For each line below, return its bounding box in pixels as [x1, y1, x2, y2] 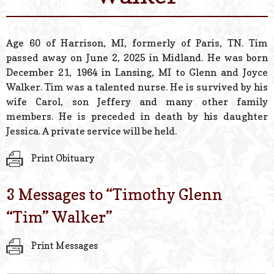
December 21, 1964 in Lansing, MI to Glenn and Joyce [6, 66, 268, 79]
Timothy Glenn [113, 185, 223, 204]
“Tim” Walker [6, 207, 106, 226]
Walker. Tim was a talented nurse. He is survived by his [6, 81, 268, 94]
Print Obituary [29, 152, 94, 164]
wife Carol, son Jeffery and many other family [6, 95, 268, 108]
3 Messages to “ [6, 185, 113, 204]
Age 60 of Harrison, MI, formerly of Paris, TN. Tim [6, 37, 268, 50]
